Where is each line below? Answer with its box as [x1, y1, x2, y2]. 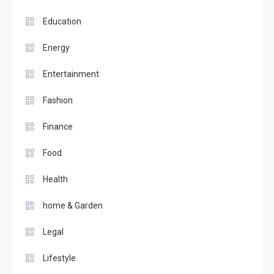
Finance [43, 122, 73, 132]
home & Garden [43, 201, 103, 211]
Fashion [43, 95, 73, 106]
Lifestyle [43, 253, 76, 264]
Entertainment [43, 69, 99, 80]
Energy [43, 43, 70, 53]
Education [43, 17, 81, 27]
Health [43, 174, 68, 185]
